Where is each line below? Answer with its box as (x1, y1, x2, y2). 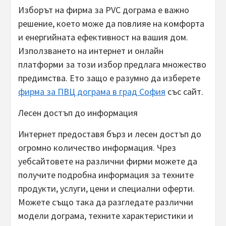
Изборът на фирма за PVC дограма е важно (18, 4, 189, 16)
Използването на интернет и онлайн (18, 44, 163, 56)
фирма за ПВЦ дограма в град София (18, 85, 165, 97)
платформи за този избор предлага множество (18, 58, 206, 70)
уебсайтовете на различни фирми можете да (18, 155, 197, 167)
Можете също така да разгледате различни (18, 196, 193, 208)
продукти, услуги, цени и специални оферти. (18, 182, 195, 194)
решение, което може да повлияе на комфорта (18, 17, 204, 29)
